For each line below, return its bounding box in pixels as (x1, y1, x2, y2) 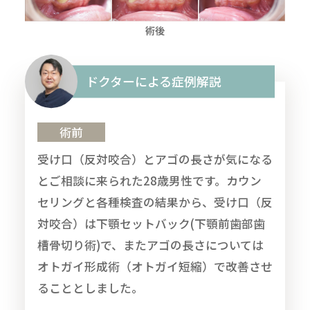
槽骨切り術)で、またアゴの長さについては (37, 237, 264, 254)
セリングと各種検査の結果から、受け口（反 (37, 194, 273, 211)
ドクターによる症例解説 (86, 72, 222, 91)
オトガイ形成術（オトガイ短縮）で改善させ (37, 258, 273, 275)
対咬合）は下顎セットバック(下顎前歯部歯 (37, 215, 265, 232)
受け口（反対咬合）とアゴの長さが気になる (37, 151, 273, 168)
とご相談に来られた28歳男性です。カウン (37, 172, 262, 190)
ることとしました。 (37, 280, 143, 297)
